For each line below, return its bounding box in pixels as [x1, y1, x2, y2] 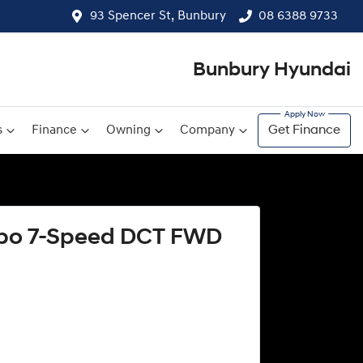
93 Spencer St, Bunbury [90, 10, 226, 23]
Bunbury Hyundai [193, 60, 351, 80]
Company [180, 124, 235, 137]
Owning [106, 124, 151, 137]
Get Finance [268, 124, 340, 137]
